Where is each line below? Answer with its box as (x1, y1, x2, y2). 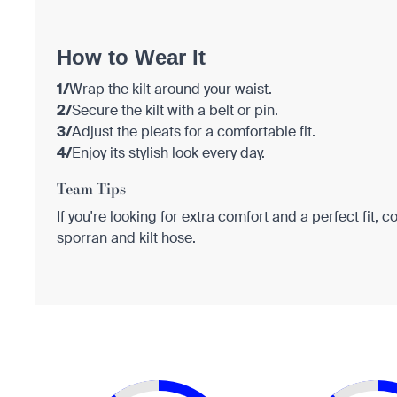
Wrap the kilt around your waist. (69, 79, 272, 98)
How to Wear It (57, 44, 206, 69)
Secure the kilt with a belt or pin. (72, 100, 278, 120)
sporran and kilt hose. (57, 228, 196, 247)
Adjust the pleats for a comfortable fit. (72, 121, 315, 141)
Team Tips (57, 177, 126, 199)
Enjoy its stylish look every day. (72, 143, 265, 162)
